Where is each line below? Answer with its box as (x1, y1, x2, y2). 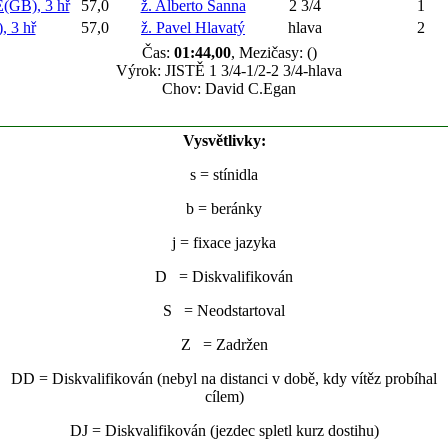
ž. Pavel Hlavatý (141, 19, 245, 36)
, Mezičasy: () (230, 44, 317, 61)
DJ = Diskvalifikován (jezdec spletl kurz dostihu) (69, 422, 379, 439)
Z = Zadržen (180, 336, 268, 353)
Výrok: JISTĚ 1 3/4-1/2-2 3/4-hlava (116, 62, 342, 79)
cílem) (204, 388, 244, 405)
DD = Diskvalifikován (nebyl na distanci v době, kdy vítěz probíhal (11, 370, 437, 387)
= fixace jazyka (176, 234, 276, 251)
